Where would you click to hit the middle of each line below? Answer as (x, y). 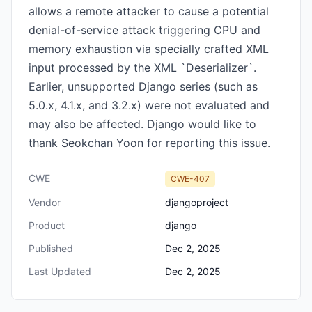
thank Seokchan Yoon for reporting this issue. (149, 143)
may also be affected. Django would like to (142, 124)
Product (47, 225)
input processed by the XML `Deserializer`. (142, 68)
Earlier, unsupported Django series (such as (143, 86)
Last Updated (60, 271)
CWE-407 (190, 179)
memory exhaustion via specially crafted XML (149, 49)
